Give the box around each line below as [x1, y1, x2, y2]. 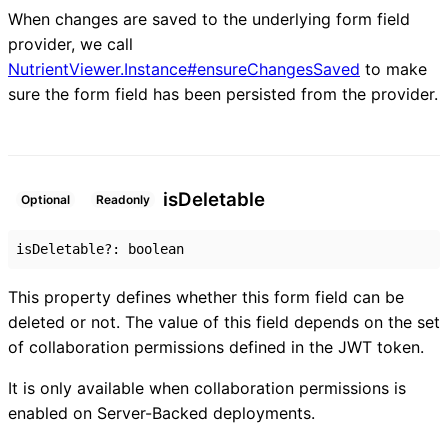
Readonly [96, 192, 150, 208]
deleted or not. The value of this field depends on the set [8, 311, 440, 332]
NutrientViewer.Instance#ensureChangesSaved [8, 59, 360, 80]
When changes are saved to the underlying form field [8, 9, 410, 30]
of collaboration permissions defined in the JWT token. [8, 336, 424, 357]
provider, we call [8, 34, 133, 55]
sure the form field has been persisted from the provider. [8, 84, 438, 105]
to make [360, 59, 427, 80]
